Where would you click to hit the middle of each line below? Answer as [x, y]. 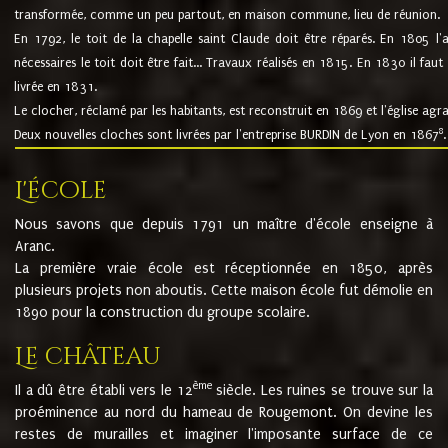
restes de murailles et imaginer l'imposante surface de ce [224, 434]
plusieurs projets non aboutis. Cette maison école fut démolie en [224, 290]
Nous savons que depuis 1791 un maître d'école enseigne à [224, 224]
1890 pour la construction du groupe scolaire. [162, 312]
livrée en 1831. [56, 87]
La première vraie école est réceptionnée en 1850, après [224, 268]
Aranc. [35, 246]
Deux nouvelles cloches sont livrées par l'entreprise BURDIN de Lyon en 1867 [227, 135]
